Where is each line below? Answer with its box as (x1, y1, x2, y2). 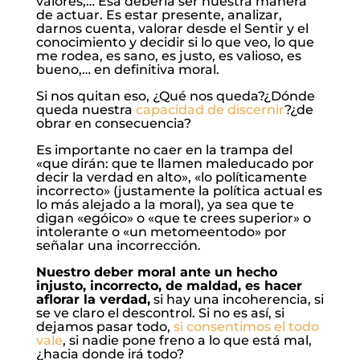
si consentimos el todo (173, 319, 319, 335)
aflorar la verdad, (35, 292, 150, 308)
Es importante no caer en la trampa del (35, 142, 292, 158)
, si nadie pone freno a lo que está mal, (62, 333, 312, 349)
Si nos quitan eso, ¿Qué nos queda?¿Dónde (35, 88, 315, 104)
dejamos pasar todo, (35, 319, 174, 335)
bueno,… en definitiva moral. (35, 62, 219, 78)
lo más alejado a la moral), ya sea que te (35, 197, 294, 213)
